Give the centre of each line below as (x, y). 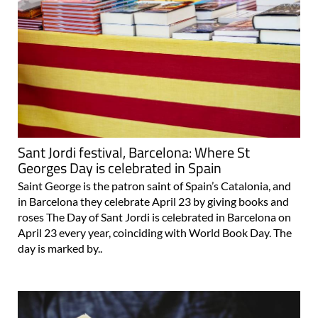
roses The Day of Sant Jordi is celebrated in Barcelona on (154, 216)
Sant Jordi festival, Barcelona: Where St (134, 152)
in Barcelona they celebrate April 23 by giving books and (153, 201)
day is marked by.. (60, 248)
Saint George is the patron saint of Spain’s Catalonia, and (154, 185)
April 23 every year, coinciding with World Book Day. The (155, 232)
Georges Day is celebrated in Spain (120, 168)
